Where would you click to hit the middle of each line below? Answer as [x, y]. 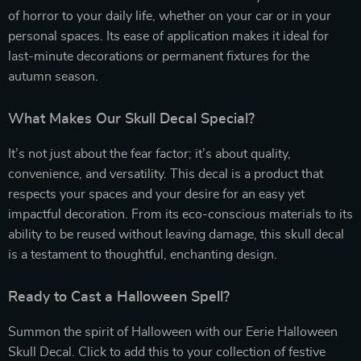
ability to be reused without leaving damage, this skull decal [176, 234]
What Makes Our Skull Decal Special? [131, 119]
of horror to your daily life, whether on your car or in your [170, 16]
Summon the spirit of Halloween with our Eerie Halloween [173, 332]
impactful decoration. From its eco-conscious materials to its [180, 214]
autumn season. [53, 76]
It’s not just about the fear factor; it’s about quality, [149, 154]
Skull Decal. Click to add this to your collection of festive [167, 352]
